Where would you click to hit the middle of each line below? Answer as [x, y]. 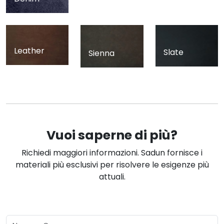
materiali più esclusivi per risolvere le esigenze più [112, 165]
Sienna [102, 53]
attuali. [112, 177]
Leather [29, 51]
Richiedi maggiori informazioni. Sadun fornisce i [112, 153]
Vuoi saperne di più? [112, 135]
